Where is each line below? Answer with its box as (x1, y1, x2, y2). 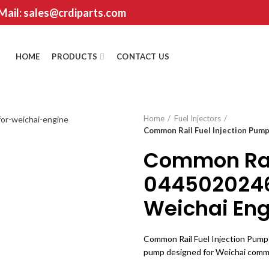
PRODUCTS (52, 52, 98, 61)
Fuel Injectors (174, 113, 221, 123)
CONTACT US (116, 52, 170, 61)
